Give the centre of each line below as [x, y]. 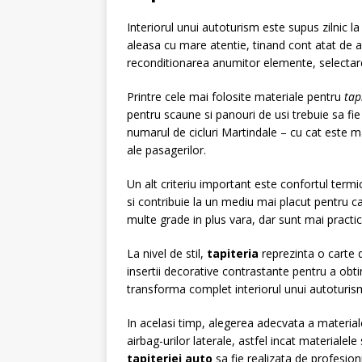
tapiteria [233, 253]
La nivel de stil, [167, 253]
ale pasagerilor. [166, 150]
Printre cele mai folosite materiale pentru [236, 97]
